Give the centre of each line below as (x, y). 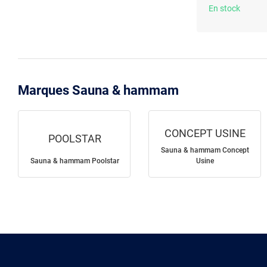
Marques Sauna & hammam (98, 91)
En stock (224, 9)
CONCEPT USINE (205, 133)
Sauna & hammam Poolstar (74, 161)
